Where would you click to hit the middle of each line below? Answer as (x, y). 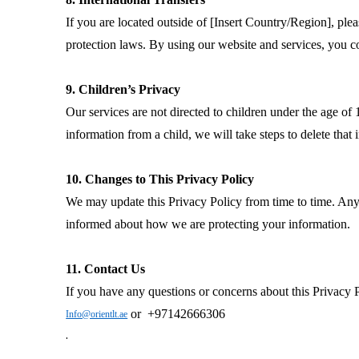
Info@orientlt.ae (97, 314)
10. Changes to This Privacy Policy (160, 179)
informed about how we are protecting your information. (208, 224)
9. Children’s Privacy (123, 89)
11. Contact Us (106, 269)
